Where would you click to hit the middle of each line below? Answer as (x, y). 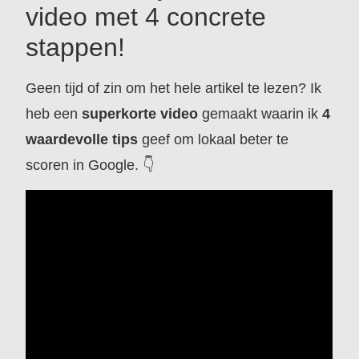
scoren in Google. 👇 (90, 165)
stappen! (76, 48)
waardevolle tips (82, 140)
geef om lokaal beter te (214, 140)
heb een (54, 114)
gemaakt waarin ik (260, 114)
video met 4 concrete (146, 17)
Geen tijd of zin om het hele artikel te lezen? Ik (174, 89)
